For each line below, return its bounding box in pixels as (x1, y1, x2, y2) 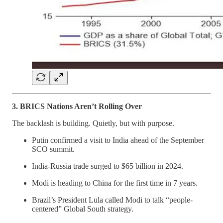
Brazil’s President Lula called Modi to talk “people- (32, 196, 193, 204)
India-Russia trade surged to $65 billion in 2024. (32, 162, 183, 170)
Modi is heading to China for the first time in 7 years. (32, 179, 198, 187)
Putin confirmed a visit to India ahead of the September (32, 136, 204, 144)
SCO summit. (32, 145, 75, 153)
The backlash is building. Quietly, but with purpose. (12, 119, 174, 127)
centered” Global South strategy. (32, 205, 133, 213)
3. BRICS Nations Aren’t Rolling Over (12, 102, 142, 111)
